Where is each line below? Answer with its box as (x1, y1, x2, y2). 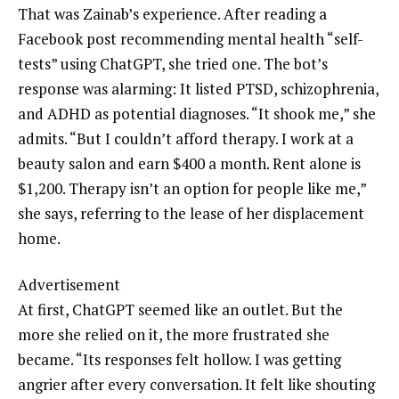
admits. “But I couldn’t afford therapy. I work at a (18, 127, 354, 149)
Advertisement (18, 273, 120, 295)
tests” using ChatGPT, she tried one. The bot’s (18, 53, 328, 74)
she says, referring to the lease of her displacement (18, 202, 364, 224)
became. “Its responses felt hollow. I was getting (18, 348, 341, 370)
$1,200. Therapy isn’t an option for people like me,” (18, 177, 366, 199)
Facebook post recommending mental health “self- (18, 28, 363, 49)
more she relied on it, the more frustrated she (18, 323, 330, 345)
